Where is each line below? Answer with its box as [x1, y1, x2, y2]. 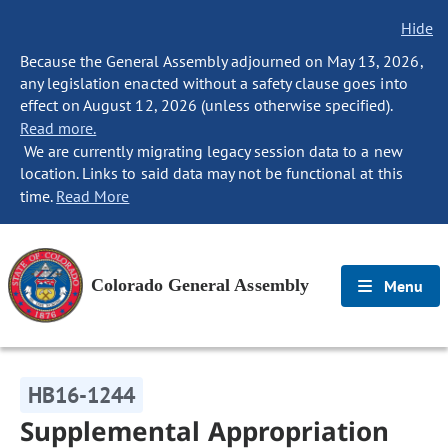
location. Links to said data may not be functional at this [20, 163, 403, 183]
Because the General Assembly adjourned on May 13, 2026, [20, 51, 423, 71]
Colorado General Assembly [91, 275, 309, 295]
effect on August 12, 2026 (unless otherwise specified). [20, 95, 393, 115]
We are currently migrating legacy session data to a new [20, 141, 403, 161]
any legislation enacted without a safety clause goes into [20, 73, 408, 93]
